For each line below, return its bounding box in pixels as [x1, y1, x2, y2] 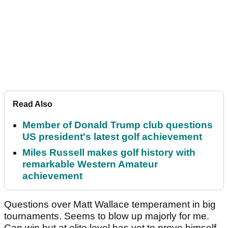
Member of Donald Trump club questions [22, 120, 213, 131]
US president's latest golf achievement [22, 131, 202, 142]
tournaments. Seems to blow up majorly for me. [4, 211, 209, 222]
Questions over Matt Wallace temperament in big [4, 199, 216, 210]
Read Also [13, 100, 52, 109]
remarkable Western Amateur [22, 159, 158, 170]
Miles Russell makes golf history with [22, 147, 195, 158]
